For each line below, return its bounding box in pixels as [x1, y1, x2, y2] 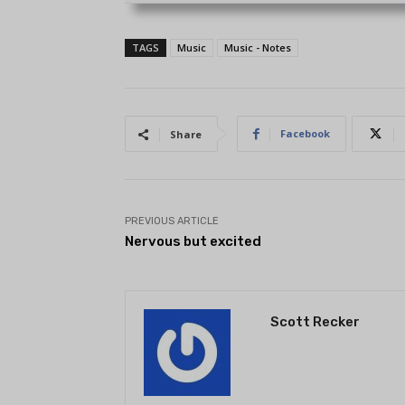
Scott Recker [270, 314, 360, 331]
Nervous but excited [125, 233, 261, 250]
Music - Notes [224, 41, 291, 55]
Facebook [280, 127, 330, 141]
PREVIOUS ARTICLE [125, 215, 219, 228]
